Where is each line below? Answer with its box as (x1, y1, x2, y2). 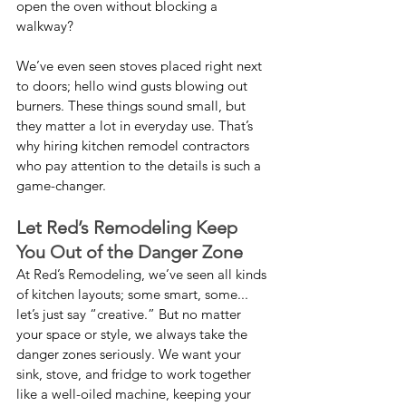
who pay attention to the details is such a (16, 157, 265, 175)
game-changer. (16, 177, 106, 195)
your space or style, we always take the (16, 325, 251, 343)
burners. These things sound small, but (16, 97, 249, 115)
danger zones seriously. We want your (16, 345, 245, 363)
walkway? (16, 17, 73, 35)
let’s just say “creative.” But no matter (16, 305, 245, 324)
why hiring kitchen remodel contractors (16, 137, 253, 155)
